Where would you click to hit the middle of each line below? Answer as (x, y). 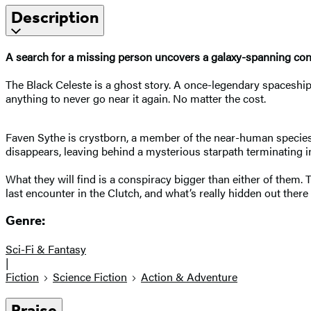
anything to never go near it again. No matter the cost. (136, 98)
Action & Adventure (189, 277)
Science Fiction (90, 277)
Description (55, 17)
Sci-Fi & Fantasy (46, 249)
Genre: (25, 221)
